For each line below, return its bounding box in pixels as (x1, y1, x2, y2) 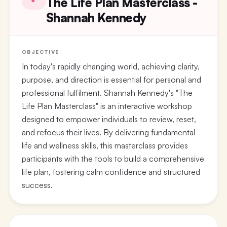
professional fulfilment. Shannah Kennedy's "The (21, 87, 193, 98)
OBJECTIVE (21, 48, 59, 55)
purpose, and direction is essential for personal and (21, 74, 201, 85)
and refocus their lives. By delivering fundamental (21, 127, 195, 137)
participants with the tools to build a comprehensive (21, 153, 204, 164)
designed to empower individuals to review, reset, (21, 113, 196, 124)
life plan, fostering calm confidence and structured (21, 166, 200, 177)
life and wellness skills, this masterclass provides (21, 140, 188, 150)
